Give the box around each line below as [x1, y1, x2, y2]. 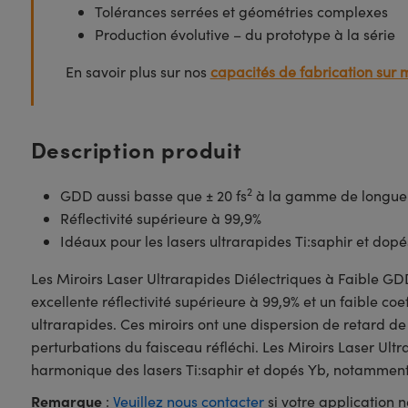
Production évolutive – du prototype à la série [94, 25, 395, 44]
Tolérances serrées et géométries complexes [94, 2, 388, 21]
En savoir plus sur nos [65, 62, 210, 81]
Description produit [30, 134, 242, 164]
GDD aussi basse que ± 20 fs [59, 186, 247, 205]
